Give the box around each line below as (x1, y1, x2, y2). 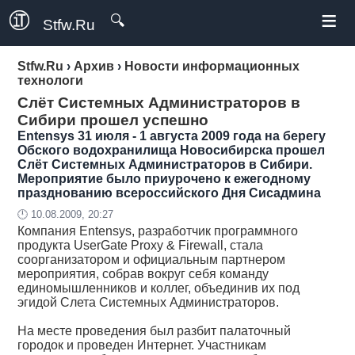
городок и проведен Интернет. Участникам (17, 338, 267, 352)
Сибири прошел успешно (17, 112, 209, 128)
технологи (17, 74, 84, 87)
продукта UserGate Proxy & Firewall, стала (17, 239, 264, 252)
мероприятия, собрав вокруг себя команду (17, 267, 269, 281)
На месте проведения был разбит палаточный (17, 324, 292, 338)
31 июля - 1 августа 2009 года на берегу (78, 129, 326, 143)
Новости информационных (124, 59, 300, 73)
